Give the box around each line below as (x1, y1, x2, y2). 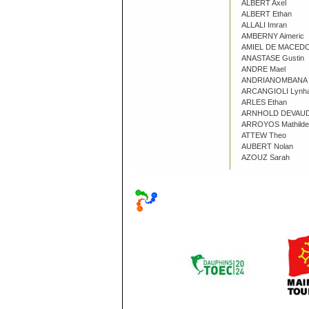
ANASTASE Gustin (241, 54, 304, 62)
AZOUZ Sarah (241, 153, 290, 161)
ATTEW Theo (241, 131, 286, 139)
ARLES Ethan (241, 98, 287, 106)
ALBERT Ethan (241, 10, 292, 18)
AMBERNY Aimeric (241, 32, 304, 40)
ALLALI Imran (241, 21, 287, 29)
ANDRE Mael (241, 65, 286, 73)
